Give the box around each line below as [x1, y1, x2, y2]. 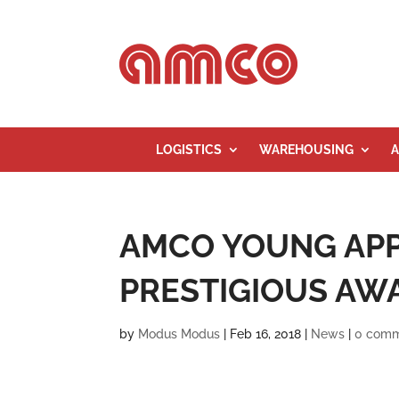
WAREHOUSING [258, 142, 354, 157]
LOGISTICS [155, 142, 222, 157]
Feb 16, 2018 [230, 327, 302, 341]
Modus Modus [138, 327, 221, 341]
